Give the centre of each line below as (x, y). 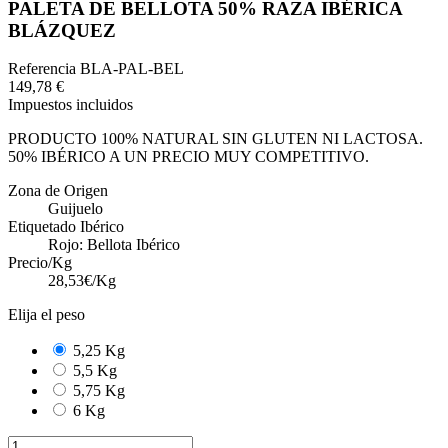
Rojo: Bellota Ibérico (114, 245)
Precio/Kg (40, 263)
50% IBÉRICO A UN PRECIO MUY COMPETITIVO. (188, 157)
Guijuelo (75, 209)
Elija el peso (46, 315)
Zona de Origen (58, 191)
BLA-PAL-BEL (132, 69)
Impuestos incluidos (70, 105)
